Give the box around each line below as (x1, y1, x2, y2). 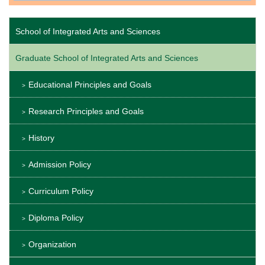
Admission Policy (28, 159, 91, 169)
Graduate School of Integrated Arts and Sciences (15, 53, 198, 63)
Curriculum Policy (28, 186, 93, 196)
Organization (28, 239, 76, 249)
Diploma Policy (28, 212, 83, 222)
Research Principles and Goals (28, 106, 144, 116)
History (28, 132, 54, 143)
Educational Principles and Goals (28, 79, 151, 89)
